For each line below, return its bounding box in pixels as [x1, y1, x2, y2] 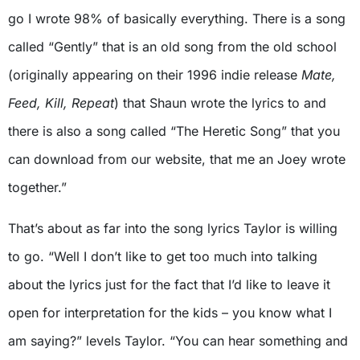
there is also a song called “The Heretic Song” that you [8, 122, 340, 139]
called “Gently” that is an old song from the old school [8, 38, 337, 55]
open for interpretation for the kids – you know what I [8, 304, 332, 321]
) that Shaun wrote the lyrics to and [114, 94, 326, 111]
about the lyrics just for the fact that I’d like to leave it [8, 276, 330, 292]
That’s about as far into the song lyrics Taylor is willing [8, 219, 337, 236]
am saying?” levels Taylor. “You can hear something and [8, 332, 348, 349]
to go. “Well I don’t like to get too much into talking [8, 247, 317, 264]
